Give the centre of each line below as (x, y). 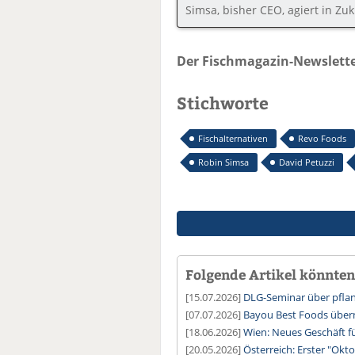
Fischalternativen (233, 138)
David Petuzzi (307, 162)
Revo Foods (322, 138)
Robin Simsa (223, 162)
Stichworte (223, 103)
